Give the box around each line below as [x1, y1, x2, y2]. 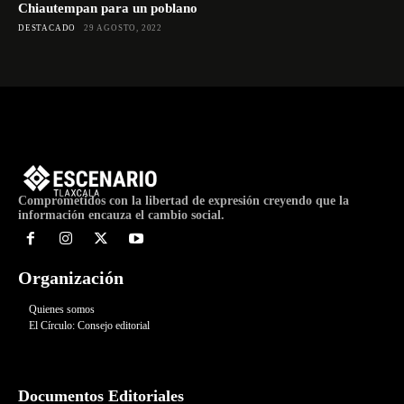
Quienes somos [29, 302, 95, 316]
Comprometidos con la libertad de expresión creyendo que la [18, 194, 349, 207]
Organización [18, 267, 124, 288]
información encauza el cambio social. [18, 208, 225, 222]
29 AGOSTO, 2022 [84, 23, 163, 32]
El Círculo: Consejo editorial [29, 318, 150, 332]
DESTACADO [18, 23, 77, 32]
